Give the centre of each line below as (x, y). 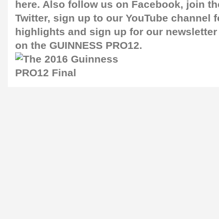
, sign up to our (85, 18)
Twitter (31, 18)
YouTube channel (168, 18)
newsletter (191, 32)
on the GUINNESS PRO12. (79, 46)
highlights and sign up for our (89, 32)
